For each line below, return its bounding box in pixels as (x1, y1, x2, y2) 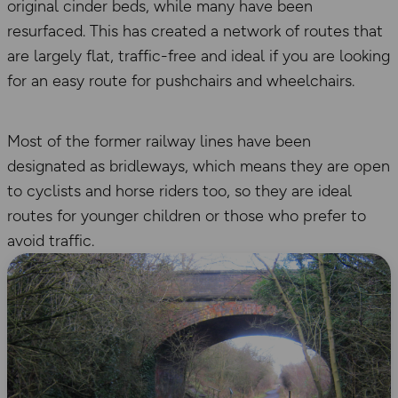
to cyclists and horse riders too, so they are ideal (7, 181, 352, 202)
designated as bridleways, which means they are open (7, 156, 390, 177)
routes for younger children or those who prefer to (7, 206, 366, 227)
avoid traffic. (7, 231, 94, 251)
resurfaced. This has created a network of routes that (7, 21, 383, 42)
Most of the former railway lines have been (7, 131, 311, 152)
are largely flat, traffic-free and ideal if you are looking (7, 46, 390, 67)
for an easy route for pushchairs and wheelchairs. (7, 71, 354, 92)
